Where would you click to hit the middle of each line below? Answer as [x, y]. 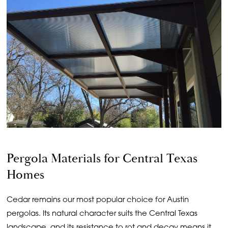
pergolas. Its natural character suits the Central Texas [102, 214]
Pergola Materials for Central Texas [102, 159]
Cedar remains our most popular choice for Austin [98, 201]
